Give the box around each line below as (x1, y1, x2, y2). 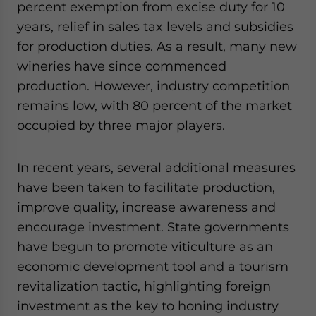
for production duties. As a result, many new (17, 38, 297, 54)
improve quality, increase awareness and (17, 199, 276, 214)
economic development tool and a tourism (17, 258, 288, 274)
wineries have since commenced (17, 58, 226, 73)
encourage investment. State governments (17, 219, 289, 234)
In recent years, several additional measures (17, 159, 296, 175)
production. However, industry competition (17, 78, 290, 93)
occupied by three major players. (17, 117, 225, 133)
